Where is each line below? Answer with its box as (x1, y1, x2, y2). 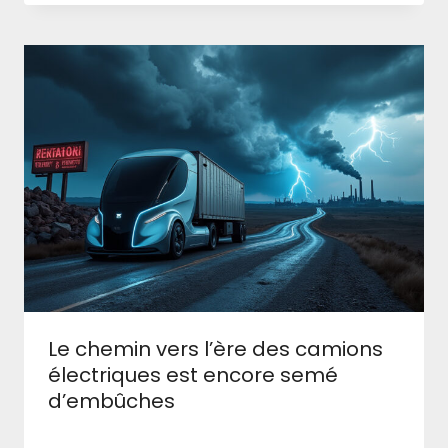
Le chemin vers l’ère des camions (48, 334, 383, 363)
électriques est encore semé (48, 360, 338, 389)
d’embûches (48, 386, 175, 415)
